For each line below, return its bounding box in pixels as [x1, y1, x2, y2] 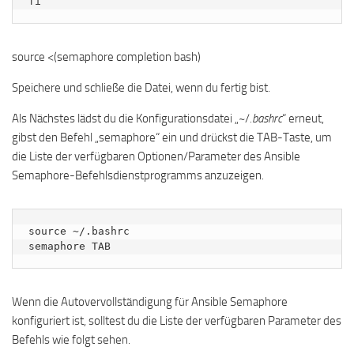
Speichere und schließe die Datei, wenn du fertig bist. [12, 81, 270, 96]
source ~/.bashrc [28, 225, 130, 238]
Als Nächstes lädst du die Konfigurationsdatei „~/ [12, 111, 250, 126]
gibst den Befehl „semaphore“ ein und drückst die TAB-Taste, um [12, 130, 332, 145]
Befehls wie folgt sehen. [12, 333, 130, 348]
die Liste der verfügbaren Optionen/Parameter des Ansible [12, 149, 300, 164]
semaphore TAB [28, 240, 111, 253]
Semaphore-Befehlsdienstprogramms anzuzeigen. [12, 168, 264, 183]
